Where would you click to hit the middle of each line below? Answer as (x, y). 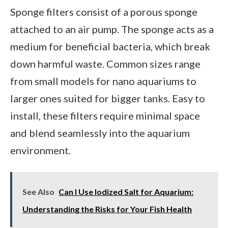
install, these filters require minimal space (105, 115)
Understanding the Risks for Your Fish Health (107, 209)
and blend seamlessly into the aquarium (100, 133)
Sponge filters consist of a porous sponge (104, 11)
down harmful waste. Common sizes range (105, 63)
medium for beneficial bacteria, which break (110, 46)
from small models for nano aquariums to (103, 81)
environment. (40, 150)
